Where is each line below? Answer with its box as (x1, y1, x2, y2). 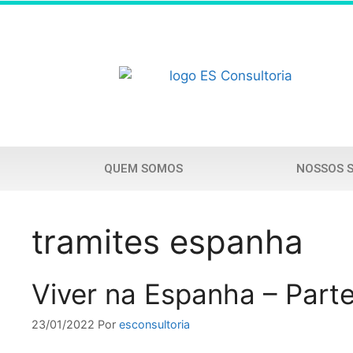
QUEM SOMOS (104, 162, 184, 176)
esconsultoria (119, 318, 190, 332)
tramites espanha (32, 221, 303, 262)
